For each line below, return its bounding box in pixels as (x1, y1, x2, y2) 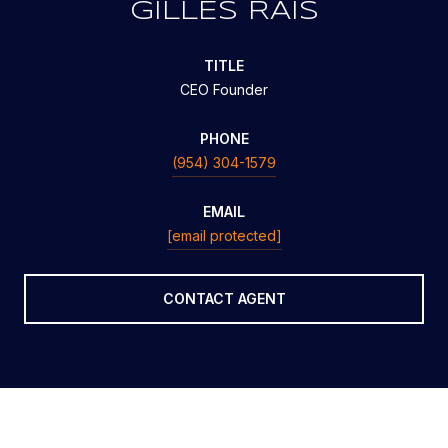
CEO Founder (180, 80, 268, 98)
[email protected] (166, 226, 282, 244)
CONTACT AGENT (162, 289, 286, 307)
